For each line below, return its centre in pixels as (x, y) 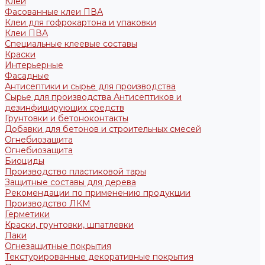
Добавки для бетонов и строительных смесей (103, 129)
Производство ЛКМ (48, 203)
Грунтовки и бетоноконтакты (67, 118)
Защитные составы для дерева (70, 182)
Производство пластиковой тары (75, 172)
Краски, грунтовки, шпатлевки (69, 225)
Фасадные (27, 76)
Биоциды (25, 161)
